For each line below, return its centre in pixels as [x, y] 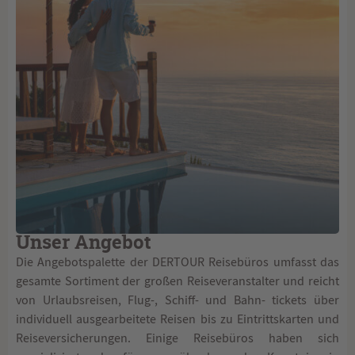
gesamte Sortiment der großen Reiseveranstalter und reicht [177, 282]
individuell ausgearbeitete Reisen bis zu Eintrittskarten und [177, 320]
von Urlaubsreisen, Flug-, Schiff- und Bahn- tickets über [177, 301]
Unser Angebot [84, 244]
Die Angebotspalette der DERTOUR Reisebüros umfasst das [177, 263]
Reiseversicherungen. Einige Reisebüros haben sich [177, 339]
